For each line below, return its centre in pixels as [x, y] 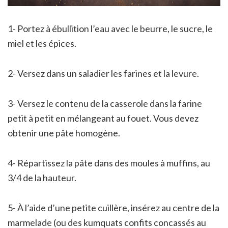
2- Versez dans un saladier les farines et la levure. [103, 73]
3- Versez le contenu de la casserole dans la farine [105, 103]
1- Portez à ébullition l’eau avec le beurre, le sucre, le [110, 28]
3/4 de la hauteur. [42, 177]
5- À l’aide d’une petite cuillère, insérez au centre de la [113, 207]
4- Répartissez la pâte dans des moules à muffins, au [109, 163]
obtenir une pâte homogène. [64, 133]
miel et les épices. [42, 43]
